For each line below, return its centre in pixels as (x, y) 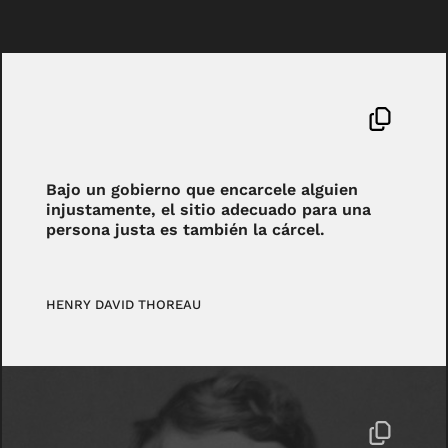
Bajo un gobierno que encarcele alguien (202, 189)
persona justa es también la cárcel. (186, 229)
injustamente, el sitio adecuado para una (209, 209)
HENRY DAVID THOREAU (124, 304)
